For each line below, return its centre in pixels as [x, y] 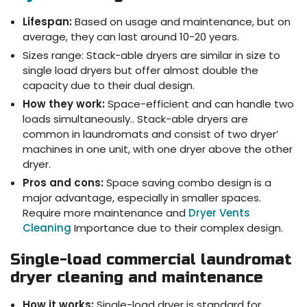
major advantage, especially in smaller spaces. [142, 197]
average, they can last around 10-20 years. [131, 36]
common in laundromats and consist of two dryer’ [150, 134]
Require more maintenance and [106, 212]
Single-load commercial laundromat [151, 260]
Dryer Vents [219, 212]
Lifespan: [47, 21]
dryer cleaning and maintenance [137, 278]
